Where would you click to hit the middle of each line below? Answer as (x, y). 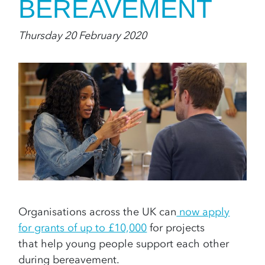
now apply (203, 212)
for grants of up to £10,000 (83, 228)
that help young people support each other (124, 244)
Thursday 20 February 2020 (83, 35)
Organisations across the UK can (98, 212)
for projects (176, 228)
